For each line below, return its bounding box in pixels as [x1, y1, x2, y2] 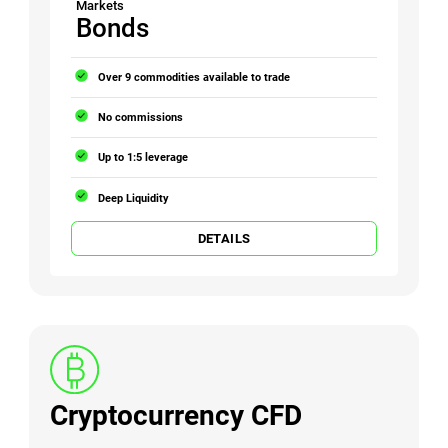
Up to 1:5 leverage [98, 150, 189, 165]
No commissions [98, 110, 184, 125]
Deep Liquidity [98, 190, 170, 205]
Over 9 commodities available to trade [98, 70, 291, 85]
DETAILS [197, 230, 251, 246]
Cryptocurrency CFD [50, 398, 303, 432]
